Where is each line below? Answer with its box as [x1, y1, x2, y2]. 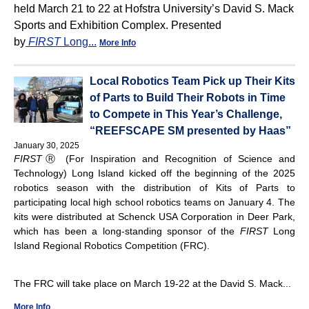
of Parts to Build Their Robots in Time [90, 91, 286, 103]
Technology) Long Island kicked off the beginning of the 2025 [14, 167, 295, 179]
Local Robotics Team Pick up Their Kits [90, 74, 295, 87]
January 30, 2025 [14, 140, 79, 150]
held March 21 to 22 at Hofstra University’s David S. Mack [14, 2, 294, 14]
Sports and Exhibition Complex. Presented [14, 19, 221, 31]
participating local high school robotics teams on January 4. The [14, 196, 295, 208]
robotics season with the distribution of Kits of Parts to [14, 181, 295, 193]
